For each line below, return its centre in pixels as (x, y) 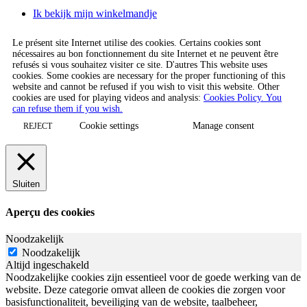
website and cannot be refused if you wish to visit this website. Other (146, 87)
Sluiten (26, 184)
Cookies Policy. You (243, 98)
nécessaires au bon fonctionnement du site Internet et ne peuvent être (145, 54)
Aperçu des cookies (50, 212)
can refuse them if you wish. (67, 109)
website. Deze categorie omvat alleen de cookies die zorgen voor (145, 289)
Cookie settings (109, 126)
